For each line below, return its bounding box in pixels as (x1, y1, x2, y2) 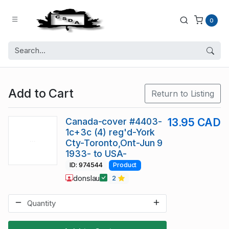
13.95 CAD (167, 116, 221, 129)
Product (112, 161, 137, 169)
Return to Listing (151, 88, 214, 99)
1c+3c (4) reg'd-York (65, 127, 155, 138)
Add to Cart (8, 86, 74, 101)
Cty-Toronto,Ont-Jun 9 (65, 138, 163, 149)
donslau (73, 173, 100, 183)
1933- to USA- (65, 148, 127, 159)
